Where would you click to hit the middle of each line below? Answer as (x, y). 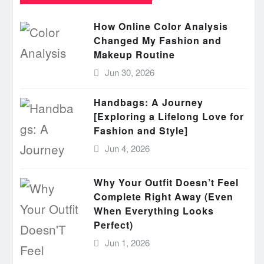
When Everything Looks (154, 211)
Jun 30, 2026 (129, 72)
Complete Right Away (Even (164, 197)
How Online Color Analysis (161, 26)
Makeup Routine (134, 55)
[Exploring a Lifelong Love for (169, 116)
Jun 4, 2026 (127, 148)
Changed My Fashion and (158, 40)
